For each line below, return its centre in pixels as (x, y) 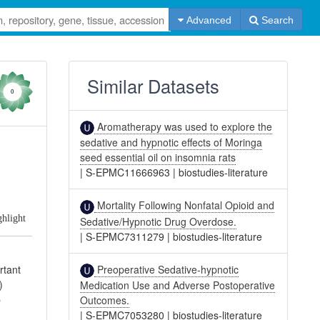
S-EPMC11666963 (128, 172)
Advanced (207, 20)
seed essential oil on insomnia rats (158, 157)
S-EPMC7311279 (125, 236)
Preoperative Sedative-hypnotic (167, 269)
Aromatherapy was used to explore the (184, 126)
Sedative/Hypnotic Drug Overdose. (159, 221)
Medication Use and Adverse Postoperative (178, 285)
